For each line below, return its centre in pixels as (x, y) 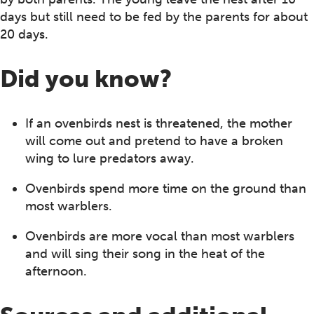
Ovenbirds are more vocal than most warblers (160, 236)
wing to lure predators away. (110, 158)
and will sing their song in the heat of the (145, 253)
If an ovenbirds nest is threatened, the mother (159, 123)
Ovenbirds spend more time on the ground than (166, 188)
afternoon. (56, 271)
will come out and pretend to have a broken (154, 141)
